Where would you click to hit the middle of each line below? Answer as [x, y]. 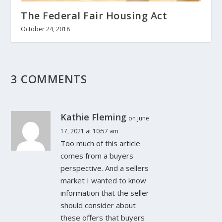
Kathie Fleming [94, 117]
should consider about [98, 205]
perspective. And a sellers [105, 168]
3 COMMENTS [49, 79]
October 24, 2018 [46, 29]
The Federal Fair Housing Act [94, 16]
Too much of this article [101, 143]
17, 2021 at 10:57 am [90, 131]
